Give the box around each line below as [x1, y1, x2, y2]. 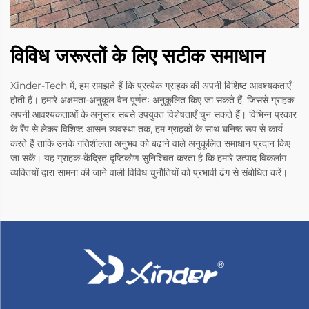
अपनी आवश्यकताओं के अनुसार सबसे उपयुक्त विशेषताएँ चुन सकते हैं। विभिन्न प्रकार [10, 108, 297, 121]
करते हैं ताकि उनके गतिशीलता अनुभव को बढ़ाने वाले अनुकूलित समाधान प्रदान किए [10, 137, 290, 150]
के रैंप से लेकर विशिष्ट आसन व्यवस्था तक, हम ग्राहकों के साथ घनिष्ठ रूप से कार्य [10, 123, 283, 136]
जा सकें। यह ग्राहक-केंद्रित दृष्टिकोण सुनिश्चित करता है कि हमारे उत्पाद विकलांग [10, 152, 286, 165]
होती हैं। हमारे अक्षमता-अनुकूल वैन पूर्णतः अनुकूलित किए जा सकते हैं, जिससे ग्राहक [10, 94, 294, 107]
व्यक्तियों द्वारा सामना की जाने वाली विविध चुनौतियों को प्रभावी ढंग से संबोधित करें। [10, 166, 288, 179]
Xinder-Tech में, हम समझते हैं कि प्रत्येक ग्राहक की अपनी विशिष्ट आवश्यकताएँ [10, 79, 291, 92]
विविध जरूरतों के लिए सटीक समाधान [10, 44, 265, 68]
